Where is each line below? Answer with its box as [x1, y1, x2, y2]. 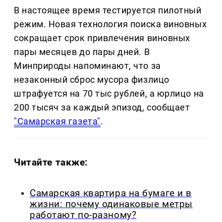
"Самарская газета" [14, 116, 101, 127]
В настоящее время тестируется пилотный [14, 5, 202, 16]
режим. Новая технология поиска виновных [14, 19, 207, 30]
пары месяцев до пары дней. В [14, 47, 150, 57]
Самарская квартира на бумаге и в [30, 188, 192, 199]
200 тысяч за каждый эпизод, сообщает [14, 102, 190, 113]
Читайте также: [14, 157, 88, 168]
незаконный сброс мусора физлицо [14, 74, 169, 85]
